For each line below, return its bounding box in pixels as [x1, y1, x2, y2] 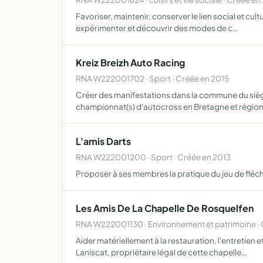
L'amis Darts [76, 135, 131, 147]
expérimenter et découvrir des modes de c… [76, 23, 238, 33]
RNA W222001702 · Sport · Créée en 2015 [76, 73, 229, 83]
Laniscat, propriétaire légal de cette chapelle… [76, 247, 247, 257]
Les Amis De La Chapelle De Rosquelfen [76, 202, 254, 214]
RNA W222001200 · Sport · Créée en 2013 [76, 152, 231, 162]
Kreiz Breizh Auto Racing [76, 56, 185, 69]
